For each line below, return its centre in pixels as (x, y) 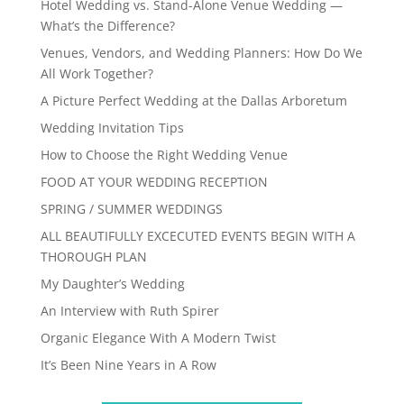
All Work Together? (96, 73)
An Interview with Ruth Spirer (129, 311)
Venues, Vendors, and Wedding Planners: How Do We (201, 53)
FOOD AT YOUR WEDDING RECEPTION (154, 182)
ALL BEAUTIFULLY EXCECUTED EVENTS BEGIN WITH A (197, 236)
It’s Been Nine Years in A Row (128, 365)
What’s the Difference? (107, 26)
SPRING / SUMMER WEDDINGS (131, 209)
